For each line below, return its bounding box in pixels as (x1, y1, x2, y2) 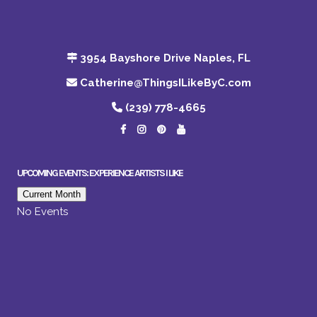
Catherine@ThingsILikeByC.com (79, 76, 251, 89)
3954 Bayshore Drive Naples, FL (80, 52, 250, 64)
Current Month (23, 189, 81, 200)
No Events (17, 205, 68, 218)
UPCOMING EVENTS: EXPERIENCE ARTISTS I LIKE (17, 167, 183, 179)
